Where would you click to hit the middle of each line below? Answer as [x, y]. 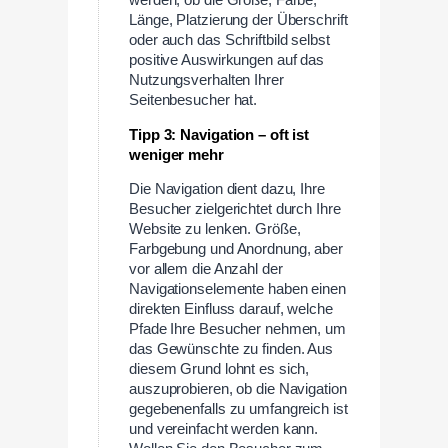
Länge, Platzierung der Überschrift [238, 19]
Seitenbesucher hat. [193, 99]
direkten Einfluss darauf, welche [231, 309]
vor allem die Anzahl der [206, 269]
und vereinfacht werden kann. [224, 429]
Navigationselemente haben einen [237, 289]
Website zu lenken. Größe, [215, 229]
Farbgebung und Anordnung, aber [236, 249]
